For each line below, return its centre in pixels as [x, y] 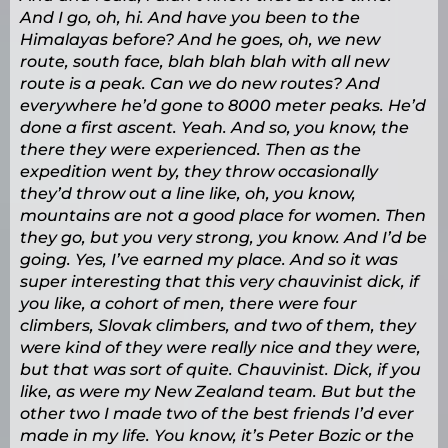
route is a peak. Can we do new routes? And [200, 84]
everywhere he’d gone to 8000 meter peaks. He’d [223, 106]
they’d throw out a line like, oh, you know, [188, 194]
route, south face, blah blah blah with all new [204, 62]
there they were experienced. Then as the [190, 150]
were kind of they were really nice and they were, [220, 348]
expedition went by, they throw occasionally [199, 172]
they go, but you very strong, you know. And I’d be [223, 238]
